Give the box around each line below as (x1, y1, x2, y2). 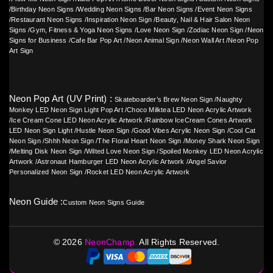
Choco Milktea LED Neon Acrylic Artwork (127, 106, 252, 114)
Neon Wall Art (183, 37, 224, 44)
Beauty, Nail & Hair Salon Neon (155, 16, 250, 24)
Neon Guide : (9, 196, 63, 207)
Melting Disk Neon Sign (11, 147, 82, 155)
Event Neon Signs (197, 5, 252, 13)
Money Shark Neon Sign (185, 137, 260, 145)
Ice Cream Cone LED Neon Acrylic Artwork (11, 116, 143, 124)
